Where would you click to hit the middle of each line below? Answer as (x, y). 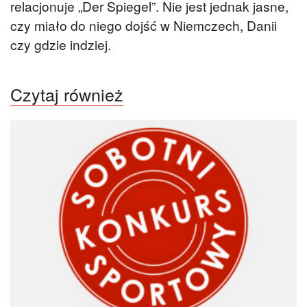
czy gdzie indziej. (61, 45)
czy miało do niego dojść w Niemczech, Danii (144, 25)
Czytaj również (67, 94)
